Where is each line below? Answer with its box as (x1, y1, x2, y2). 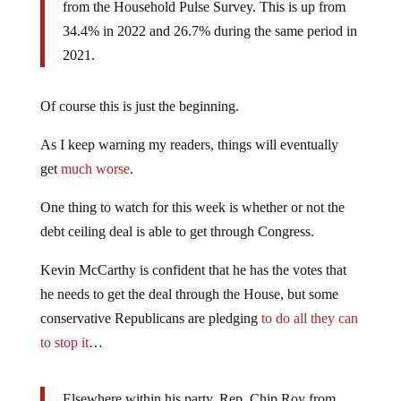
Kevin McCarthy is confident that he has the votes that (39, 262, 346, 278)
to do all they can (260, 311, 358, 327)
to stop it (39, 335, 89, 351)
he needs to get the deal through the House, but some (39, 286, 338, 303)
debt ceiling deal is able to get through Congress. (39, 224, 314, 240)
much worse (60, 161, 130, 177)
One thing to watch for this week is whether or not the (39, 200, 345, 216)
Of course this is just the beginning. (39, 98, 239, 115)
